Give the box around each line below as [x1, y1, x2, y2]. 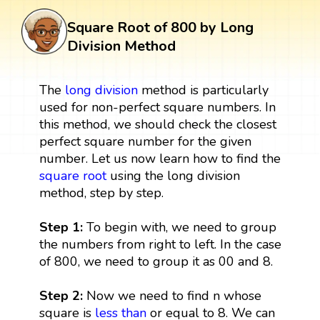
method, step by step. [39, 184, 164, 201]
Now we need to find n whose [82, 286, 261, 304]
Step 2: [39, 286, 83, 304]
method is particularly [137, 81, 269, 99]
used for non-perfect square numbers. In [39, 98, 276, 116]
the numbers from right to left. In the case [39, 235, 281, 253]
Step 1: [39, 218, 83, 236]
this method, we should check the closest [39, 115, 276, 133]
